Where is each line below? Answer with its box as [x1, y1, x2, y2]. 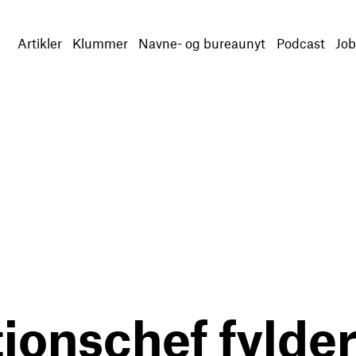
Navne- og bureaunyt [138, 35, 266, 51]
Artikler [17, 35, 62, 51]
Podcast [276, 35, 325, 51]
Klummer [72, 35, 128, 51]
